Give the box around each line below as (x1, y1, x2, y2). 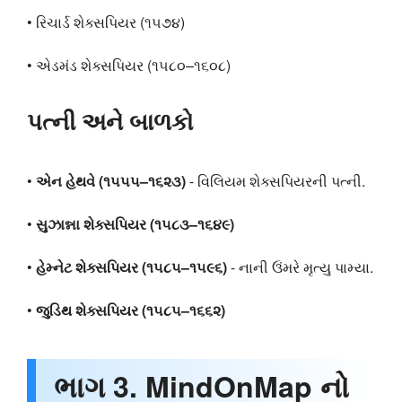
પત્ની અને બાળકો (27, 103, 194, 137)
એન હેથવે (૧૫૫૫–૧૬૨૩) (36, 170, 186, 191)
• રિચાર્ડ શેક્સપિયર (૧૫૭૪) (27, 11, 185, 32)
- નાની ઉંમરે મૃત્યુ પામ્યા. (227, 256, 373, 277)
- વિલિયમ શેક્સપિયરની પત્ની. (186, 170, 365, 191)
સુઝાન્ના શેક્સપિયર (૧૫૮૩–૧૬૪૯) (36, 213, 234, 234)
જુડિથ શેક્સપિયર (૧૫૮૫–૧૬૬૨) (36, 299, 225, 320)
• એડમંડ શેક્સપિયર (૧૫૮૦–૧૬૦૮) (27, 54, 231, 75)
